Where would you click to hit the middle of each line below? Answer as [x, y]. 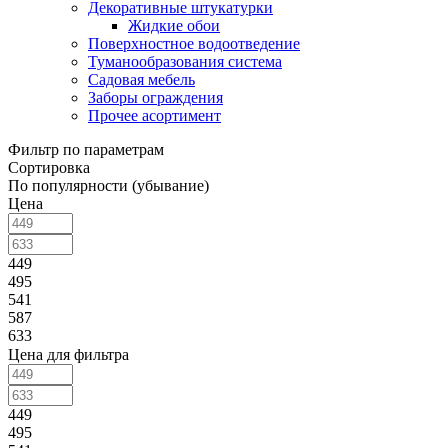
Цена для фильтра [68, 354]
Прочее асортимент [154, 115]
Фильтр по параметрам [86, 149]
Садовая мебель [141, 79]
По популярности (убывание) [108, 185]
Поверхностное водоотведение [194, 43]
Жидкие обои [174, 25]
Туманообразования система [185, 61]
